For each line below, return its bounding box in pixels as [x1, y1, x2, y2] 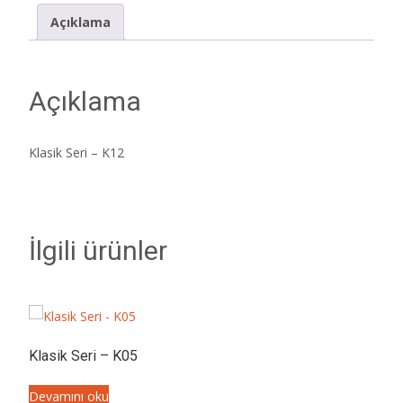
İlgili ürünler [29, 234, 167, 266]
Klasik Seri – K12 [29, 143, 124, 161]
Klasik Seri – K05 [29, 346, 138, 364]
